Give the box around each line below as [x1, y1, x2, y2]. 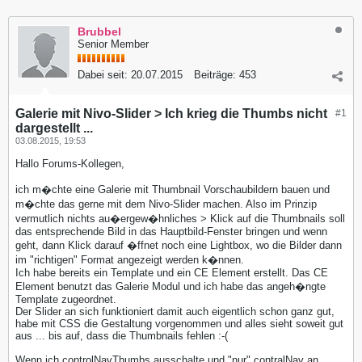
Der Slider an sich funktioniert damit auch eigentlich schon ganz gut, [15, 305, 335, 318]
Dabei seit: [78, 68, 128, 81]
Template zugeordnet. [15, 293, 116, 305]
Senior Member [78, 37, 149, 50]
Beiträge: [194, 68, 236, 81]
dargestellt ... [15, 120, 93, 135]
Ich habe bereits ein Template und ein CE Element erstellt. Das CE [15, 266, 328, 279]
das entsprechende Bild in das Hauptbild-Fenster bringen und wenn [15, 225, 327, 238]
